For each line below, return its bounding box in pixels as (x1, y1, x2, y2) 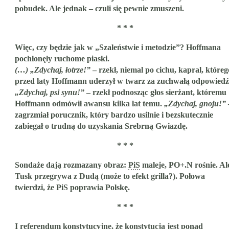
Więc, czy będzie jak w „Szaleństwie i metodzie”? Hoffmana (15, 43, 221, 52)
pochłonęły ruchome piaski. (15, 54, 109, 63)
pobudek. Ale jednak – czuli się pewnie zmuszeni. (15, 4, 184, 13)
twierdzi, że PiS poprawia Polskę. (15, 183, 130, 192)
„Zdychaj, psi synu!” (15, 88, 84, 97)
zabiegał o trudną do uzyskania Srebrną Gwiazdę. (15, 122, 188, 131)
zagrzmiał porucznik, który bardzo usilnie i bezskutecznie (15, 110, 213, 120)
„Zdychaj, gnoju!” (164, 99, 226, 108)
